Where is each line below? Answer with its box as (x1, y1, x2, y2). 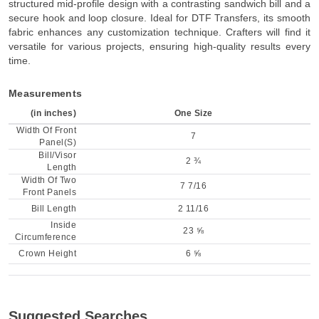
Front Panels (23, 187, 76, 198)
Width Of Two (21, 175, 76, 186)
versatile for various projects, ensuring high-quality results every (9, 41, 310, 53)
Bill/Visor (38, 150, 76, 161)
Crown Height (19, 249, 76, 259)
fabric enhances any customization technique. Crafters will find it (9, 26, 310, 38)
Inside (51, 220, 76, 231)
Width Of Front (16, 125, 76, 136)
